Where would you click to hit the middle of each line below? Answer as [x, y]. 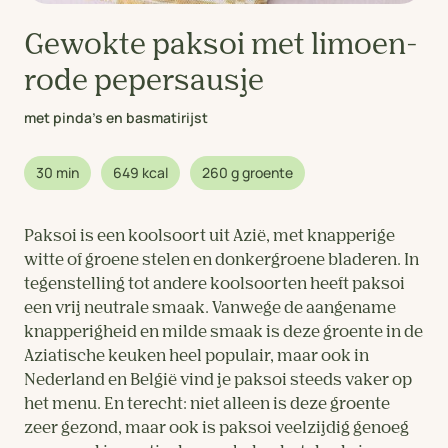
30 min [57, 173]
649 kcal [140, 173]
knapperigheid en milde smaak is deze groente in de [223, 333]
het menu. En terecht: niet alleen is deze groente [207, 405]
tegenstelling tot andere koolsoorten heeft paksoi [214, 285]
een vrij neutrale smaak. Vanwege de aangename [210, 309]
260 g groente [247, 173]
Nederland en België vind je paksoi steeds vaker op [218, 381]
